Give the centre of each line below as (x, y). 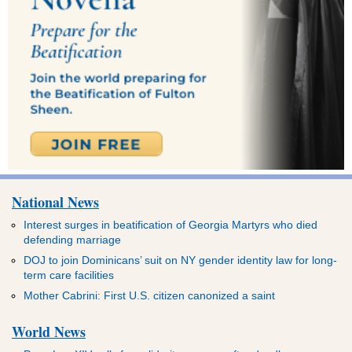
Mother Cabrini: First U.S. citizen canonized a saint (149, 295)
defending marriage (72, 240)
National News (55, 202)
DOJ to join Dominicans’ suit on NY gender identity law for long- (180, 260)
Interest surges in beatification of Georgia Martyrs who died (170, 225)
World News (49, 332)
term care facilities (69, 275)
